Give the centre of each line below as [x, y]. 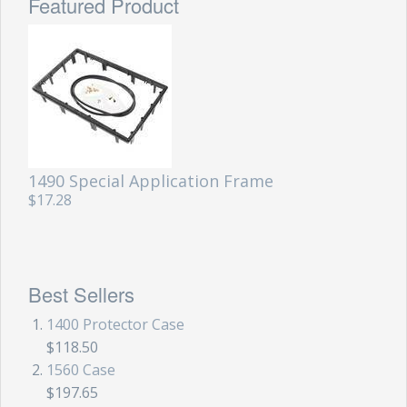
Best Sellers [81, 293]
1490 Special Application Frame [150, 180]
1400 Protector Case [115, 324]
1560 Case [80, 369]
